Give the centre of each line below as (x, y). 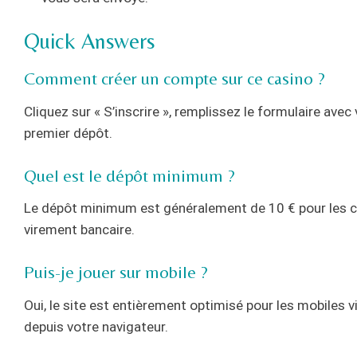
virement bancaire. (79, 230)
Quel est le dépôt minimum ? (129, 175)
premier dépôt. (68, 133)
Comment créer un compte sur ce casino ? (175, 79)
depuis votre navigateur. (96, 326)
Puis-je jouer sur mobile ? (116, 272)
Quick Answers (89, 40)
